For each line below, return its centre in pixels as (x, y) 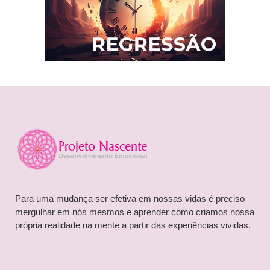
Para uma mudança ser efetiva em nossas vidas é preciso (130, 199)
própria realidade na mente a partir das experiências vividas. (133, 225)
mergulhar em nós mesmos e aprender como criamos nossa (135, 212)
